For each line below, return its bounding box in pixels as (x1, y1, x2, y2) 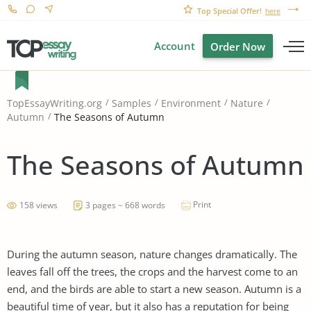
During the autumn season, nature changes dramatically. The (7, 246, 297, 261)
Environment (161, 96, 221, 110)
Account (154, 39, 195, 53)
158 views (19, 199, 58, 211)
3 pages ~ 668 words (85, 199, 165, 211)
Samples (112, 96, 151, 110)
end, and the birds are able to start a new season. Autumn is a (7, 281, 301, 296)
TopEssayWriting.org (7, 96, 102, 110)
